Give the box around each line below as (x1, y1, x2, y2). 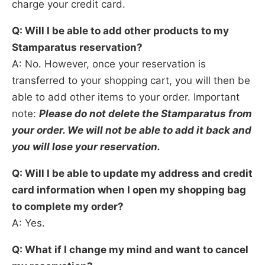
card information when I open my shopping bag (12, 183, 246, 196)
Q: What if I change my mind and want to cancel (12, 243, 248, 256)
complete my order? (24, 200, 124, 212)
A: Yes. (12, 216, 45, 229)
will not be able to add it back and (86, 124, 251, 136)
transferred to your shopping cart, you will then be (12, 74, 250, 86)
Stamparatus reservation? (12, 41, 143, 53)
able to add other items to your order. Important (12, 91, 240, 103)
